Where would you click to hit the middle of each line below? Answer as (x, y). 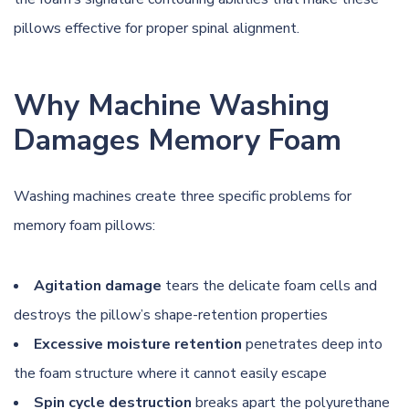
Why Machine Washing (172, 105)
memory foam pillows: (84, 225)
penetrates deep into (312, 344)
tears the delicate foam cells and (269, 285)
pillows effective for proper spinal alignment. (157, 28)
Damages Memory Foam (178, 140)
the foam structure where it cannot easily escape (170, 373)
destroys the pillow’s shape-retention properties (171, 315)
